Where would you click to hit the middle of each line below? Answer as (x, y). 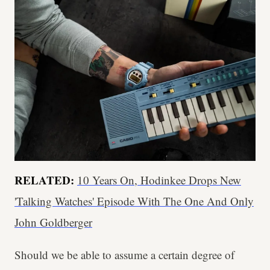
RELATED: (46, 180)
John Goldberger (53, 222)
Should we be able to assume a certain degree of (124, 254)
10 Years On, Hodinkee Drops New (159, 180)
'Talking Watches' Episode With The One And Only (134, 201)
